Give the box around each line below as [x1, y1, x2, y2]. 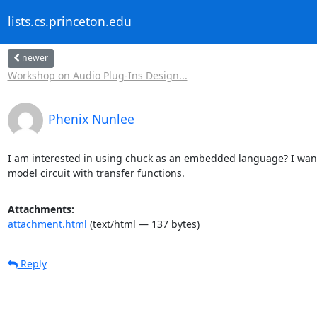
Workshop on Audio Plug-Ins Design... [7, 68, 188, 82]
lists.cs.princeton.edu [7, 13, 132, 30]
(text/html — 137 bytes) [86, 217, 200, 231]
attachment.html [7, 217, 87, 231]
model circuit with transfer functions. [7, 166, 185, 180]
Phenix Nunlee [47, 110, 134, 127]
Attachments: [7, 202, 74, 216]
